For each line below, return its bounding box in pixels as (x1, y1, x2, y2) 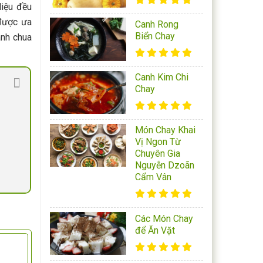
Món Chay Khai (135, 124, 196, 136)
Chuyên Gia (135, 148, 181, 160)
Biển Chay (135, 31, 176, 42)
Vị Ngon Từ (135, 136, 181, 148)
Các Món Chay (135, 213, 194, 224)
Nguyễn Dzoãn (135, 160, 195, 171)
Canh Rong (135, 19, 179, 30)
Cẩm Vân (135, 171, 172, 183)
